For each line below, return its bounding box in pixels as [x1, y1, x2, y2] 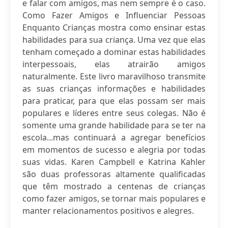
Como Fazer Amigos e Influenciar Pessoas [22, 10, 206, 21]
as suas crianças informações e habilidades [22, 83, 206, 94]
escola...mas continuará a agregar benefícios [22, 132, 206, 143]
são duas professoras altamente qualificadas [22, 168, 206, 180]
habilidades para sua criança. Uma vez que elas [22, 34, 206, 45]
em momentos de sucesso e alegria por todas [22, 144, 206, 155]
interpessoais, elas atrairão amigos [22, 59, 206, 70]
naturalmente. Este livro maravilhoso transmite [22, 71, 206, 82]
